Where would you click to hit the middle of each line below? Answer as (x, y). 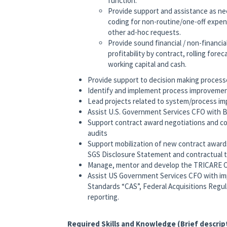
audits (98, 133)
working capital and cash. (147, 64)
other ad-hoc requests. (144, 32)
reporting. (103, 197)
